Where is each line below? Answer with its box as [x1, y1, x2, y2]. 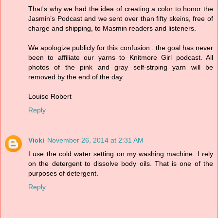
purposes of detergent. [28, 169, 98, 178]
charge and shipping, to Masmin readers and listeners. [28, 24, 196, 33]
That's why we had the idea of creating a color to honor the [28, 5, 213, 13]
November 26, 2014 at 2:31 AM [47, 136, 144, 145]
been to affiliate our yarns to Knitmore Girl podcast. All [28, 54, 213, 62]
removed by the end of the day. [28, 73, 124, 81]
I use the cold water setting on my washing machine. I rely [28, 150, 213, 158]
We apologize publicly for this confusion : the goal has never [28, 44, 213, 52]
